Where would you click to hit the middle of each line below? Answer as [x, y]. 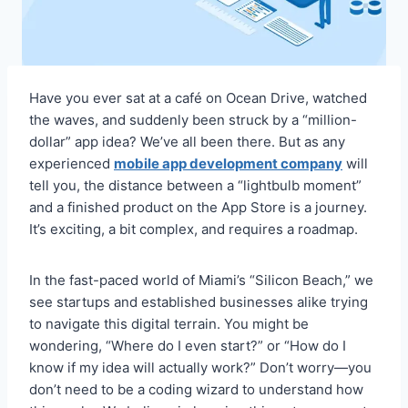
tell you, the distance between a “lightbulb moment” [195, 185]
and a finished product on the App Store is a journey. [198, 207]
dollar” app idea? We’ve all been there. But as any [187, 141]
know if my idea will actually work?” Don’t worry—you [200, 367]
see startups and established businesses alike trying [199, 301]
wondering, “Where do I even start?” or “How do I [188, 345]
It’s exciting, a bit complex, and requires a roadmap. [194, 229]
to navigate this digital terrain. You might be [169, 323]
